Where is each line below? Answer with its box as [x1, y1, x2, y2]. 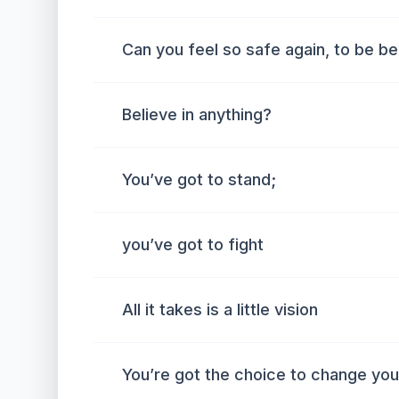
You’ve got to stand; [122, 170, 276, 189]
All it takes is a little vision [122, 300, 318, 319]
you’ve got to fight [122, 235, 264, 254]
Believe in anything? [122, 105, 272, 124]
